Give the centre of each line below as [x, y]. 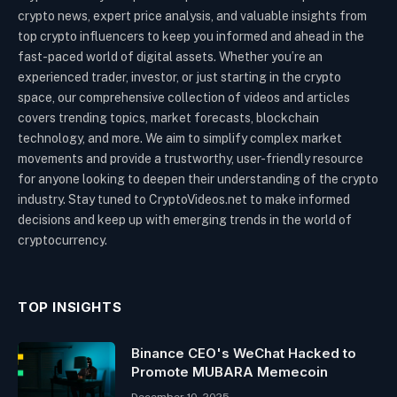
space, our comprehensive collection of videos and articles [184, 98]
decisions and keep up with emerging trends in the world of [185, 220]
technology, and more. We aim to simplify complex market [180, 139]
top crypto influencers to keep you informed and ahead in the [191, 37]
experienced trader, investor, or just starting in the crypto [179, 78]
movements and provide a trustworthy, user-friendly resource [191, 159]
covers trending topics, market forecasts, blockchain [168, 118]
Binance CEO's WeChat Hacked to [244, 354]
